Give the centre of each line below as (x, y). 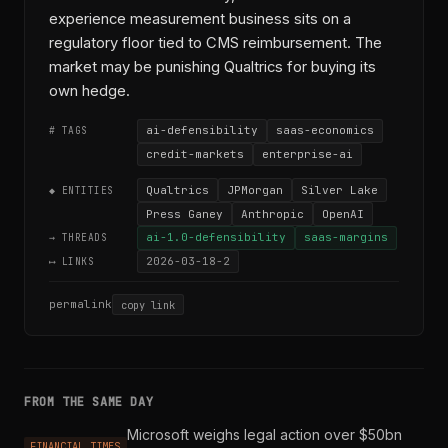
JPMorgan (255, 189)
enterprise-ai (307, 153)
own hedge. (89, 90)
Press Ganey (184, 213)
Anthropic (272, 213)
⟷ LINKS (72, 262)
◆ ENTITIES (81, 190)
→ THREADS (78, 238)
